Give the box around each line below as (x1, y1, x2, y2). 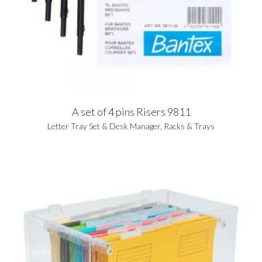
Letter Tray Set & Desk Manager (47, 120, 160, 131)
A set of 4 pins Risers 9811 (71, 105, 191, 118)
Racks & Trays (164, 120, 215, 131)
